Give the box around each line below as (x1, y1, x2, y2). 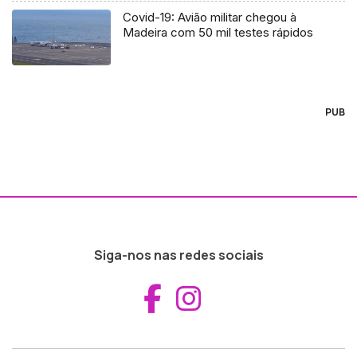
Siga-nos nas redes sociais (93, 245, 264, 264)
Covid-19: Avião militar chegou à (123, 9, 297, 25)
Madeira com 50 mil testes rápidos (123, 24, 314, 40)
